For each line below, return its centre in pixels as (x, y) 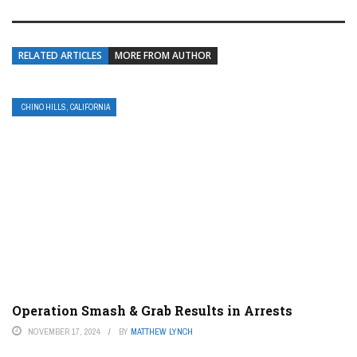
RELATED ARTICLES (60, 55)
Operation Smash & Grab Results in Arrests (152, 311)
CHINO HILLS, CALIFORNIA (66, 107)
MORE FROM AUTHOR (163, 55)
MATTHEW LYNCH (162, 332)
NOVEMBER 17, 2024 (64, 332)
